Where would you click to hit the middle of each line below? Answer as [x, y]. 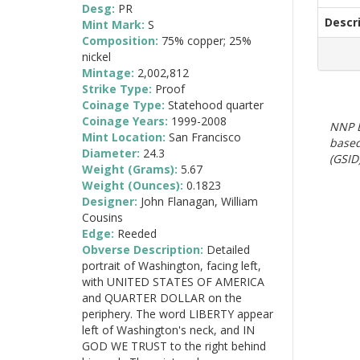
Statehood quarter [216, 104]
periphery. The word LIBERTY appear [178, 313]
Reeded [137, 233]
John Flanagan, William [199, 201]
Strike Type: [119, 88]
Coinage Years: [127, 121]
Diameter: [112, 153]
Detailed [228, 249]
